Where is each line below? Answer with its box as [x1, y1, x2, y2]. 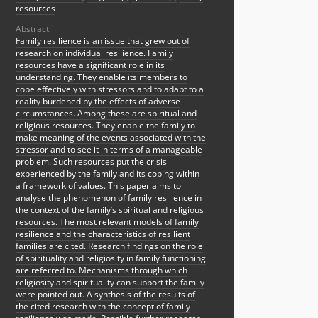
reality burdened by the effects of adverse [16, 95, 180, 108]
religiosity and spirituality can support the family [16, 276, 204, 289]
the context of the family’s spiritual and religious [16, 204, 204, 216]
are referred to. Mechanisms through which [16, 264, 187, 277]
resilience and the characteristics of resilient [16, 228, 190, 241]
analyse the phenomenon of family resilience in [16, 192, 202, 204]
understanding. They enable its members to [16, 71, 187, 84]
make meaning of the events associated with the [16, 131, 206, 144]
